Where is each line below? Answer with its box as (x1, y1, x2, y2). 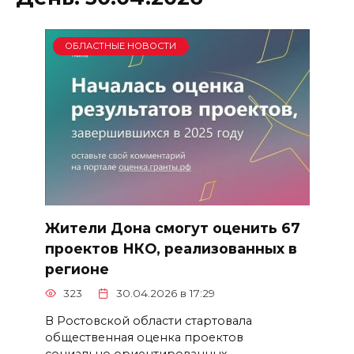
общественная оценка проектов (44, 330, 243, 345)
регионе (44, 260, 109, 277)
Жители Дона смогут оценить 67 (44, 219, 300, 236)
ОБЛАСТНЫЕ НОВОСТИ (65, 40, 177, 52)
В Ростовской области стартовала (44, 313, 252, 328)
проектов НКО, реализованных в (44, 239, 297, 257)
